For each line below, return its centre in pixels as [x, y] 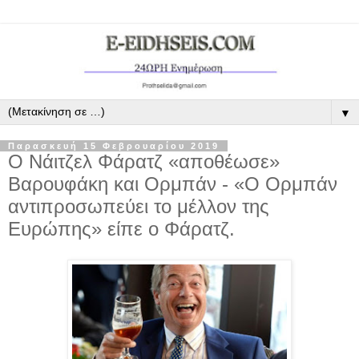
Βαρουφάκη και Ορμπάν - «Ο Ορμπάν [173, 184]
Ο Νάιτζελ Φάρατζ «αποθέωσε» [144, 161]
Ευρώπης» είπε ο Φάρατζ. [121, 229]
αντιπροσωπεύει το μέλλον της [139, 206]
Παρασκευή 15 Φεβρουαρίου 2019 [114, 146]
